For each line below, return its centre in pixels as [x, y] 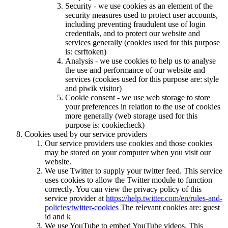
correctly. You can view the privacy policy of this [123, 189]
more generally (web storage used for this [131, 116]
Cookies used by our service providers [86, 134]
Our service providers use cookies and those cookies [129, 144]
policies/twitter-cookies [82, 208]
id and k [58, 217]
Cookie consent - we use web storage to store [138, 98]
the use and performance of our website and [135, 70]
